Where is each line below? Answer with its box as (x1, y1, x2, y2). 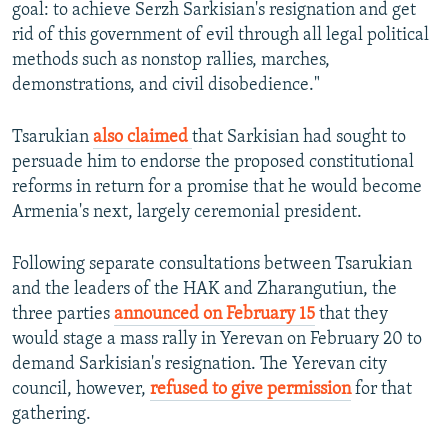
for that (351, 380, 412, 400)
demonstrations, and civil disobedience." (12, 76, 320, 96)
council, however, (12, 380, 150, 400)
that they (315, 305, 388, 325)
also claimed (93, 128, 192, 148)
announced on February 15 (114, 305, 315, 325)
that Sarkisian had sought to (192, 128, 406, 148)
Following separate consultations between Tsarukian (12, 255, 412, 275)
